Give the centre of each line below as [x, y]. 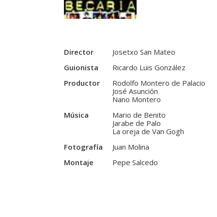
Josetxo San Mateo [144, 52]
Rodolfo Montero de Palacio [159, 83]
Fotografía [83, 147]
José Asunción [135, 91]
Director [79, 52]
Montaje [79, 163]
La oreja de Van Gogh [148, 132]
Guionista [81, 68]
